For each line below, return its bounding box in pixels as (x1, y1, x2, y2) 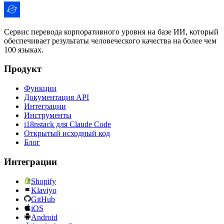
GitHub (31, 194, 55, 203)
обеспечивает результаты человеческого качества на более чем (4, 36, 216, 45)
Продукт (4, 63, 41, 74)
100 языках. (4, 45, 43, 54)
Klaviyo (31, 185, 56, 194)
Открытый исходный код (24, 129, 110, 138)
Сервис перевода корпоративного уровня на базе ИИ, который (4, 27, 218, 36)
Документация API (24, 93, 89, 102)
